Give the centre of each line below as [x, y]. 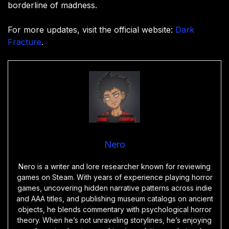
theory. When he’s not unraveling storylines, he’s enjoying [114, 220]
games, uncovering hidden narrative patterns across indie [114, 188]
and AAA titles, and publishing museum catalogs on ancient [114, 199]
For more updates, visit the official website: [91, 30]
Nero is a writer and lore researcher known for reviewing [114, 167]
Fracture [25, 42]
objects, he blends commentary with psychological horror [114, 210]
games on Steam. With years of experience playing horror [114, 177]
